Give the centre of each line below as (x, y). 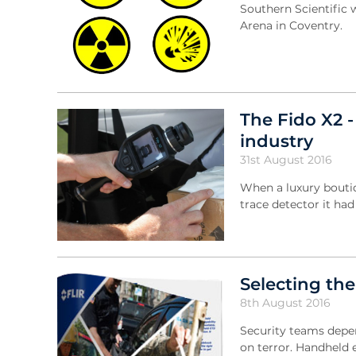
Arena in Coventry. (291, 25)
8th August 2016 (285, 302)
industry (277, 141)
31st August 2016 (286, 160)
